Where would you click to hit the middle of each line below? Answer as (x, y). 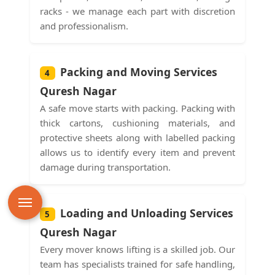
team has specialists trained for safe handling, (137, 264)
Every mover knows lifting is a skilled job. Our (137, 249)
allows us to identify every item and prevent (137, 152)
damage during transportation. (105, 167)
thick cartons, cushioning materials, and (137, 122)
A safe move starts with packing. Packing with (137, 108)
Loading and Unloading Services (146, 213)
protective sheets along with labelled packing (137, 137)
